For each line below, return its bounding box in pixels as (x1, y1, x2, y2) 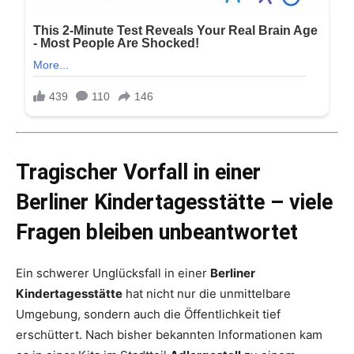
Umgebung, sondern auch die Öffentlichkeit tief (16, 307, 281, 322)
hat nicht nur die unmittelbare (122, 286, 291, 302)
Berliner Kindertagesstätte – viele (16, 190, 333, 216)
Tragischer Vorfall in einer (16, 160, 261, 186)
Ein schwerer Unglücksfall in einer (16, 265, 210, 281)
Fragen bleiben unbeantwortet (16, 220, 298, 246)
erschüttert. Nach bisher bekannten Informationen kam (16, 327, 322, 343)
